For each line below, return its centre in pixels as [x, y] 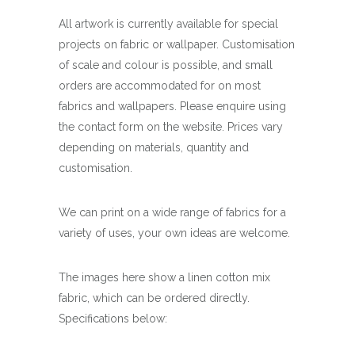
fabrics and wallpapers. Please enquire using [172, 106]
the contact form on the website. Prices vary [171, 126]
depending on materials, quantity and [154, 147]
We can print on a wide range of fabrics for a [172, 212]
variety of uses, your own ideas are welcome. [174, 233]
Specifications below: [113, 318]
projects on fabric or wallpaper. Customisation [177, 44]
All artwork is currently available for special [168, 23]
